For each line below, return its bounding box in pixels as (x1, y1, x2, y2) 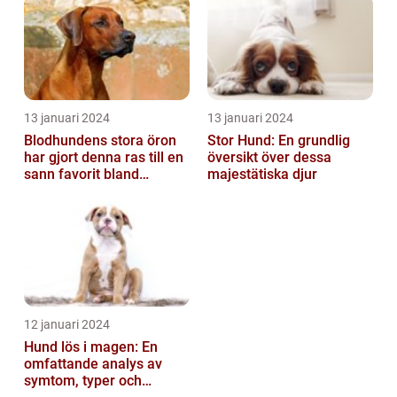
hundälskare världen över (24, 183, 186, 200)
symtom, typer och (24, 372, 142, 390)
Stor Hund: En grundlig (207, 132, 350, 150)
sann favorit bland (24, 166, 139, 183)
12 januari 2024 (24, 317, 110, 332)
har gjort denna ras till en (24, 149, 183, 167)
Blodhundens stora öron (24, 132, 176, 150)
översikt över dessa (207, 149, 331, 167)
